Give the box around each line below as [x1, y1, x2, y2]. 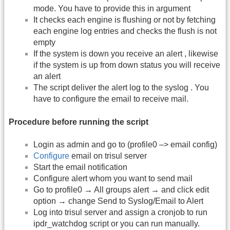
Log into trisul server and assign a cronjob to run [33, 207, 207, 217]
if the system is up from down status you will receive [33, 61, 220, 70]
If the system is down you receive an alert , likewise [33, 49, 218, 59]
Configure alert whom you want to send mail [33, 174, 193, 183]
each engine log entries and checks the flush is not [33, 27, 217, 36]
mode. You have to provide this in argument [33, 4, 190, 13]
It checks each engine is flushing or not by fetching [33, 15, 216, 25]
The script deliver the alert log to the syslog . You [33, 83, 209, 92]
